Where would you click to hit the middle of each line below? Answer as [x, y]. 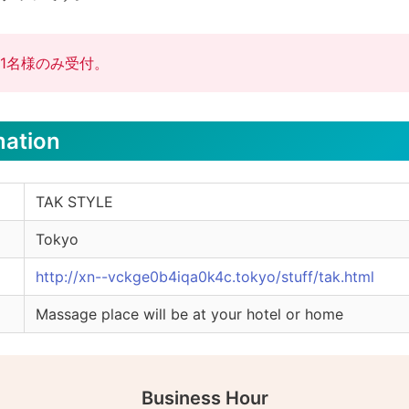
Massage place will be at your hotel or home [190, 315]
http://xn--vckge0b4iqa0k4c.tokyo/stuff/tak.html [205, 277]
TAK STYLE [75, 202]
